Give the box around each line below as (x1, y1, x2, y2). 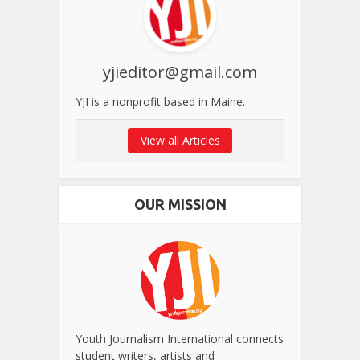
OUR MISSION (133, 195, 227, 212)
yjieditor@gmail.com (103, 60, 257, 83)
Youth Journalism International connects (76, 331, 284, 347)
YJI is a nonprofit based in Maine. (76, 93, 245, 109)
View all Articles (140, 132, 220, 148)
